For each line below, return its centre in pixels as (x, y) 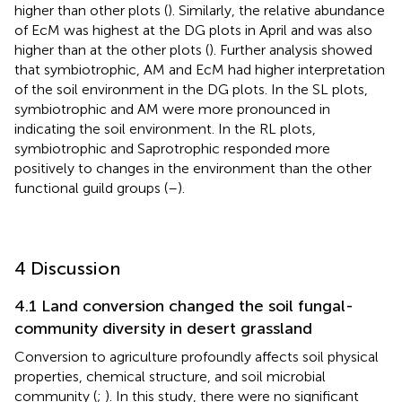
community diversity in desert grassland (163, 328)
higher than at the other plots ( (112, 49)
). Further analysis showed (291, 49)
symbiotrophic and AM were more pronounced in (172, 109)
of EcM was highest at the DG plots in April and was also (193, 30)
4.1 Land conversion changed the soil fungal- (184, 306)
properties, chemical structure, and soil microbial (170, 376)
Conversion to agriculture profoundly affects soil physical (197, 356)
